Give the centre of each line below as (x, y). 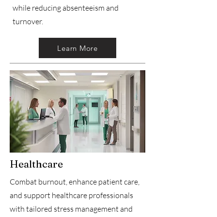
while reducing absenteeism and (66, 8)
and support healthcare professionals (71, 195)
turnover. (28, 21)
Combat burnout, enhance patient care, (75, 182)
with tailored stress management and (71, 209)
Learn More (77, 48)
